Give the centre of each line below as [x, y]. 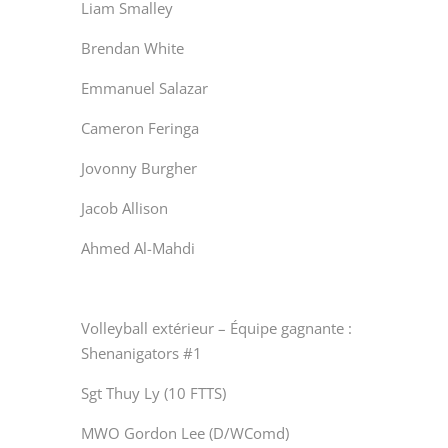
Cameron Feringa [139, 127]
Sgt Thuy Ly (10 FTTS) [153, 392]
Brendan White [132, 47]
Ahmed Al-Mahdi [137, 247]
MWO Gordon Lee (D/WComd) [184, 432]
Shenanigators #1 [141, 352]
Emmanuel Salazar [144, 87]
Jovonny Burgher [138, 167]
